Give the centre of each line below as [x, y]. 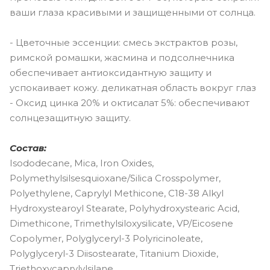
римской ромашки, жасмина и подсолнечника [122, 57]
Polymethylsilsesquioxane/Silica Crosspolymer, [115, 178]
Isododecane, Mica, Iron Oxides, [82, 163]
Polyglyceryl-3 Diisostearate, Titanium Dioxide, [114, 253]
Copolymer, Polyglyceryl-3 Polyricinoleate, [106, 238]
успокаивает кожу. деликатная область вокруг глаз [133, 87]
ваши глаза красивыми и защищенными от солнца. [133, 12]
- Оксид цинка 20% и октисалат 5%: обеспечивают [130, 102]
